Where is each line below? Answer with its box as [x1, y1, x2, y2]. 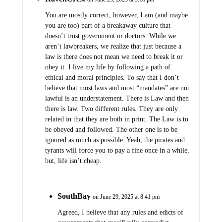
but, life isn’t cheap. [45, 157, 102, 165]
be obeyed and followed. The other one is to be [45, 125, 177, 133]
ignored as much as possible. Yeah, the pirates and [45, 136, 185, 144]
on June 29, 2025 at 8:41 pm [92, 193, 160, 200]
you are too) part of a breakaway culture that [45, 21, 170, 29]
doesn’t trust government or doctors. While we [45, 32, 176, 40]
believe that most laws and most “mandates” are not [45, 84, 189, 92]
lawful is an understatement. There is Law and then [45, 94, 189, 102]
